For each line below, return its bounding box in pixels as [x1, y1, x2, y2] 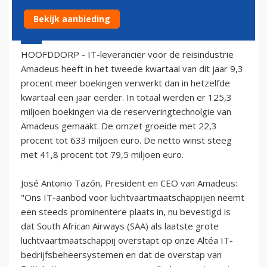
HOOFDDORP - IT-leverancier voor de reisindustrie [21, 48, 234, 60]
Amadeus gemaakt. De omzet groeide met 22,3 [21, 119, 217, 132]
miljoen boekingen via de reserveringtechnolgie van [21, 105, 231, 117]
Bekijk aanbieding [33, 13, 110, 24]
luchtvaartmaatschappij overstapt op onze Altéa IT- [21, 234, 233, 246]
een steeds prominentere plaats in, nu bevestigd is [21, 205, 231, 218]
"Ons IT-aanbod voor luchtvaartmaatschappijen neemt [21, 191, 244, 203]
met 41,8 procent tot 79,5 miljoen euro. [21, 148, 184, 160]
